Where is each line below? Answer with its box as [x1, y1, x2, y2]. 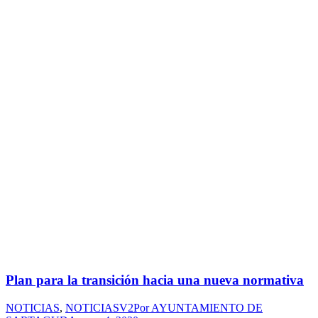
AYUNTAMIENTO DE [151, 302, 263, 314]
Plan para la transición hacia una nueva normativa [6, 273, 304, 288]
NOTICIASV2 [65, 302, 133, 314]
